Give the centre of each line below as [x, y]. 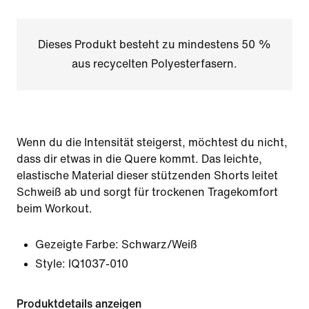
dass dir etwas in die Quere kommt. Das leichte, [139, 159]
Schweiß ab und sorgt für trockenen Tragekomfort [147, 192]
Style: [50, 264]
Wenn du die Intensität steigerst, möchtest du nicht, [152, 142]
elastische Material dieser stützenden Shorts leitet [147, 176]
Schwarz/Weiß [159, 245]
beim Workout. [54, 209]
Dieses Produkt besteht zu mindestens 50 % [154, 44]
